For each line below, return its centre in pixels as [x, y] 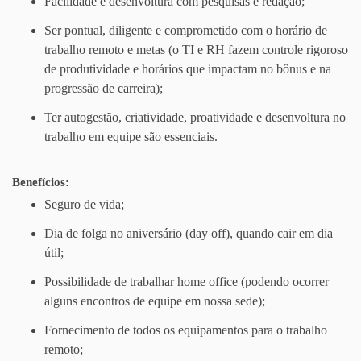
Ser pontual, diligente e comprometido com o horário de [186, 30]
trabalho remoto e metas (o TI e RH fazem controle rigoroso [196, 50]
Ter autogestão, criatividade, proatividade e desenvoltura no [195, 117]
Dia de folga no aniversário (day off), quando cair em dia [189, 233]
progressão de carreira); [104, 88]
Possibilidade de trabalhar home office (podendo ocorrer [187, 282]
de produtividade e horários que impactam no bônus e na [188, 69]
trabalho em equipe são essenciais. [131, 137]
